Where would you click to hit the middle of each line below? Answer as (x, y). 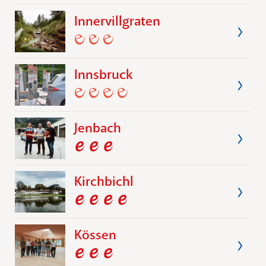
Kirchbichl (104, 181)
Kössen (95, 235)
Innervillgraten (117, 21)
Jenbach (98, 128)
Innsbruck (103, 74)
